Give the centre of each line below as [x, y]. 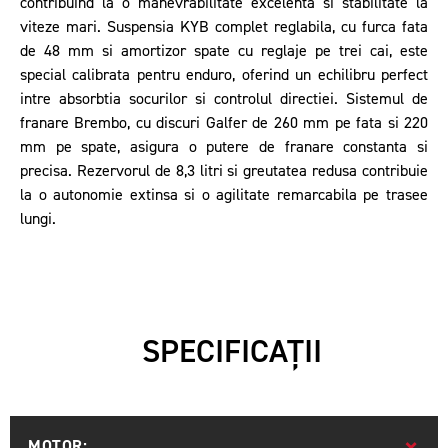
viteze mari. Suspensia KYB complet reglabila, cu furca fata [224, 27]
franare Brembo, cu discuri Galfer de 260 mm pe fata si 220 [224, 123]
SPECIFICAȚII [231, 352]
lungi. [38, 219]
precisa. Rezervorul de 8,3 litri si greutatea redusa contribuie [224, 171]
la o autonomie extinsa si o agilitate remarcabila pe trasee [224, 195]
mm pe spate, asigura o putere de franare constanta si [224, 147]
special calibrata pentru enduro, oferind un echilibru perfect [224, 75]
